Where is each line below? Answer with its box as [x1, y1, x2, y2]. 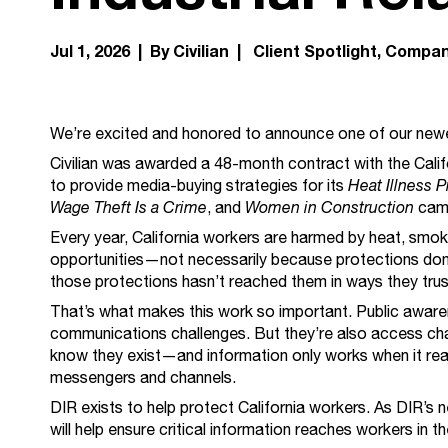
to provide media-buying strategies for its [50, 173, 348, 199]
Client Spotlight [253, 38, 377, 65]
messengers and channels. [50, 365, 240, 391]
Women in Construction [245, 195, 414, 221]
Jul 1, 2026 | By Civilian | [50, 38, 249, 65]
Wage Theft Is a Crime [50, 195, 207, 221]
